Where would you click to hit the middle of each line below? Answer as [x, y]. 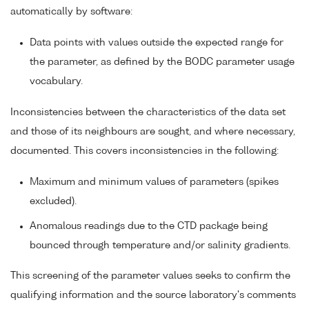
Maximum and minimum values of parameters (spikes [154, 182]
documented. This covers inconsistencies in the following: [144, 151]
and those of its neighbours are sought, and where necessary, [153, 131]
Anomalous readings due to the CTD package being [149, 226]
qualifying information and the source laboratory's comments [153, 296]
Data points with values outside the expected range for [157, 42]
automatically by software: [71, 12]
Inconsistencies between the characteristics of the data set [148, 112]
